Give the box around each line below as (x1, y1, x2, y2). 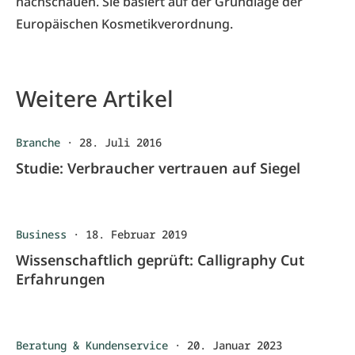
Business (16, 227, 67, 242)
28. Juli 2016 (79, 135, 162, 150)
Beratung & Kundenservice (16, 338, 168, 353)
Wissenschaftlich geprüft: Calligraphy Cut (16, 250, 304, 269)
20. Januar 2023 (187, 338, 282, 353)
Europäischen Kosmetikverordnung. (16, 15, 239, 32)
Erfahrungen (16, 269, 105, 288)
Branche (16, 135, 60, 150)
